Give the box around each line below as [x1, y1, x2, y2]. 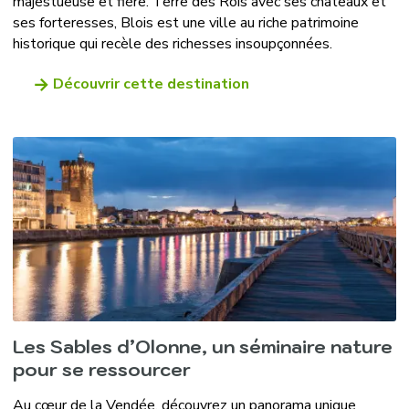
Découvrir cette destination [52, 73, 249, 94]
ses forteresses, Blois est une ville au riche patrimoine [12, 12, 359, 33]
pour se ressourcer [12, 357, 191, 382]
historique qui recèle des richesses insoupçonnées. [12, 33, 332, 54]
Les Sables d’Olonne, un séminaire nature [12, 334, 393, 359]
